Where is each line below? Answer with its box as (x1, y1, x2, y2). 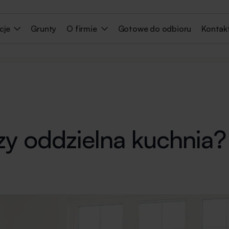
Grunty (31, 24, 57, 34)
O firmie (66, 24, 97, 34)
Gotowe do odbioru (118, 24, 192, 34)
